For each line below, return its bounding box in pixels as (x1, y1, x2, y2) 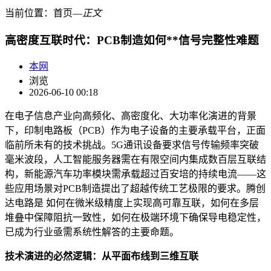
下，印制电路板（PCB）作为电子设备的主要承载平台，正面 (5, 125, 266, 136)
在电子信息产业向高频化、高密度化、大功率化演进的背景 (5, 111, 256, 122)
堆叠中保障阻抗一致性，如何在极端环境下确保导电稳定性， (5, 212, 266, 223)
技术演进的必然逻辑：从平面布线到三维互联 (5, 251, 198, 262)
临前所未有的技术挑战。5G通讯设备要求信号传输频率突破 (5, 140, 259, 151)
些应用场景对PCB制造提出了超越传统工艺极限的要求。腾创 (5, 183, 266, 194)
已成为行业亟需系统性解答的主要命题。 (5, 227, 179, 238)
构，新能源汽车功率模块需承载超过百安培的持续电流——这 (5, 169, 266, 180)
